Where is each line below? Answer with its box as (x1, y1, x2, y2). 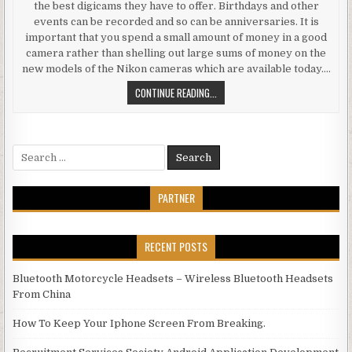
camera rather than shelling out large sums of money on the (26, 46, 326, 59)
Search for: (12, 145, 68, 157)
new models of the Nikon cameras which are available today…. (21, 62, 331, 75)
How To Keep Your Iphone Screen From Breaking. (13, 317, 266, 329)
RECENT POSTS (145, 237, 207, 255)
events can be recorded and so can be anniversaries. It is (33, 15, 319, 27)
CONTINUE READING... (135, 84, 217, 101)
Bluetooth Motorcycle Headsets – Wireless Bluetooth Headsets (13, 272, 334, 284)
